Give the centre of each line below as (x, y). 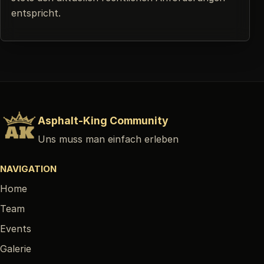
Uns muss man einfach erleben (108, 139)
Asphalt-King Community (103, 120)
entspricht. (36, 13)
